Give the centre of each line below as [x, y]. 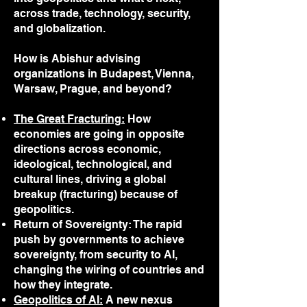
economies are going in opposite [99, 134]
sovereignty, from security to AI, [96, 255]
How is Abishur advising [77, 59]
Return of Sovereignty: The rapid [98, 224]
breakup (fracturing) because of [96, 194]
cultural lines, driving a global [90, 179]
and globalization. [60, 28]
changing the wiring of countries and [109, 270]
